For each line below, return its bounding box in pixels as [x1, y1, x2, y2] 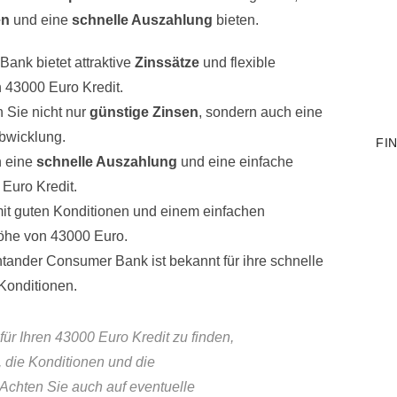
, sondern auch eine [198, 105, 323, 121]
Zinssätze [135, 55, 199, 71]
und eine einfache [177, 154, 293, 170]
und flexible [199, 55, 276, 71]
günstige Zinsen [90, 105, 198, 121]
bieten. [213, 12, 259, 28]
